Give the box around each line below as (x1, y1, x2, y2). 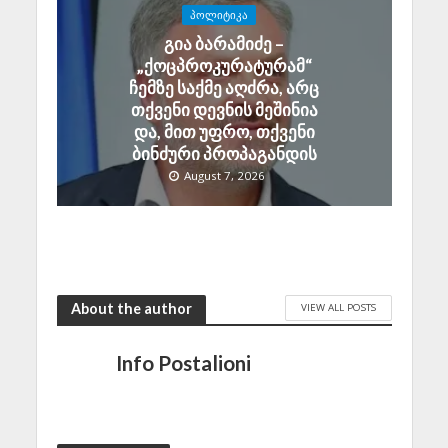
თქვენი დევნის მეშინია (130, 99, 318, 121)
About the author (70, 300, 192, 318)
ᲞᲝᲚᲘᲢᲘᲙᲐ (190, 8, 248, 23)
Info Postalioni (115, 351, 251, 376)
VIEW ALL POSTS (300, 300, 376, 315)
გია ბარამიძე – (164, 33, 284, 55)
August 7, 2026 (184, 168, 265, 184)
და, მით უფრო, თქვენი (133, 121, 315, 143)
